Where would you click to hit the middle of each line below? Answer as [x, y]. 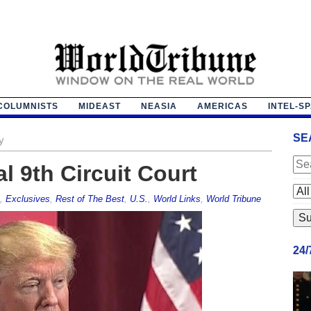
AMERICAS [222, 106]
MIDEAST [99, 106]
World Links [177, 199]
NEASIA [159, 106]
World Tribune [233, 199]
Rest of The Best [90, 199]
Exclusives [27, 199]
